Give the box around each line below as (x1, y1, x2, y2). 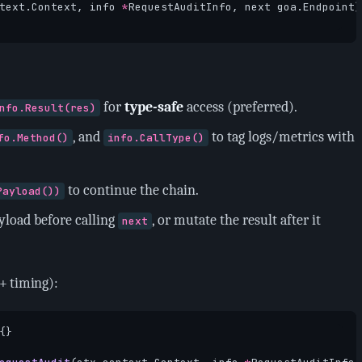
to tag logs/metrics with (208, 128, 356, 145)
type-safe (124, 99, 183, 116)
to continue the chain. (65, 182, 200, 199)
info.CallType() (107, 131, 204, 145)
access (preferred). (183, 99, 297, 116)
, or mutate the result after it (152, 212, 322, 229)
